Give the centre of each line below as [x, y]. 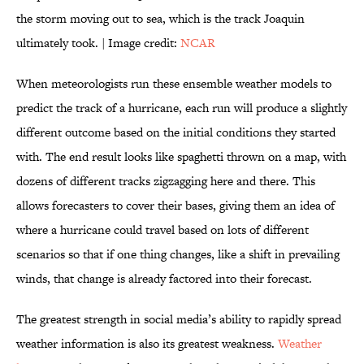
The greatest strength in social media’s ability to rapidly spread [179, 319]
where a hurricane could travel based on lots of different [162, 230]
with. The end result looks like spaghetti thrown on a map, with [181, 157]
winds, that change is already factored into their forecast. [164, 279]
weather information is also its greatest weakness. [147, 344]
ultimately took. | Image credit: [98, 43]
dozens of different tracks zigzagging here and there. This [166, 181]
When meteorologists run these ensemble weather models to [174, 84]
